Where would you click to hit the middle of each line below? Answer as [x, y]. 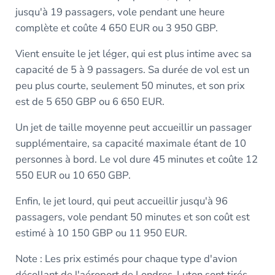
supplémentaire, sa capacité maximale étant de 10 [130, 143]
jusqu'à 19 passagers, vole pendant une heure [120, 12]
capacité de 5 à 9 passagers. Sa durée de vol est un [132, 69]
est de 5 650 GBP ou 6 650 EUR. [90, 101]
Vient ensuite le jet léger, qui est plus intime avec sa [133, 53]
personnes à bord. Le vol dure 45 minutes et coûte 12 [136, 159]
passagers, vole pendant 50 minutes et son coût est [132, 217]
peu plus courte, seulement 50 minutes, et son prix [130, 85]
